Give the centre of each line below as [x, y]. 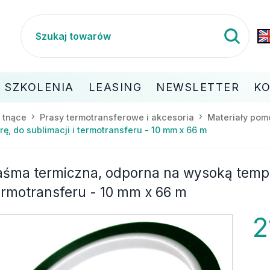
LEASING [115, 87]
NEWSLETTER [198, 87]
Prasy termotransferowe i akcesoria [117, 117]
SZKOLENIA [39, 87]
